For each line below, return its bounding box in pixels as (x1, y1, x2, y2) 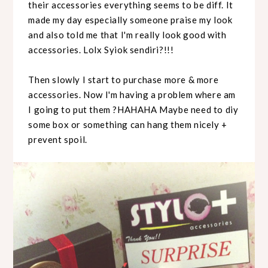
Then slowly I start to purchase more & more (28, 74, 219, 86)
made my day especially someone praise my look (28, 14, 233, 26)
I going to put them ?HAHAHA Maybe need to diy (28, 104, 239, 115)
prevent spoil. (28, 134, 90, 145)
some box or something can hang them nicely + (28, 119, 227, 130)
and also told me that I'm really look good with (28, 29, 227, 41)
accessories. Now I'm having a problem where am (28, 89, 236, 100)
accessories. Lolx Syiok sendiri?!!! (28, 44, 176, 56)
